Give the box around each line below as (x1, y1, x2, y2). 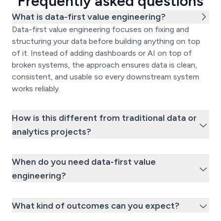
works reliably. (12, 83, 60, 93)
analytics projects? (12, 126, 91, 137)
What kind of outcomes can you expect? (12, 200, 180, 211)
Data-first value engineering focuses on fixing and (12, 24, 189, 34)
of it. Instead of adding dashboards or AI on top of (12, 48, 192, 58)
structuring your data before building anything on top (12, 36, 200, 46)
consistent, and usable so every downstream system (12, 72, 199, 81)
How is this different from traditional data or (12, 112, 197, 123)
